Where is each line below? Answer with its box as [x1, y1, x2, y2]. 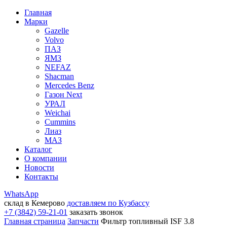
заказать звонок [69, 208, 123, 216]
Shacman [45, 72, 74, 81]
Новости [24, 163, 54, 172]
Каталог [24, 145, 52, 154]
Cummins [45, 118, 75, 126]
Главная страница [4, 217, 65, 225]
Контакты [24, 172, 58, 181]
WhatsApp [4, 190, 39, 198]
